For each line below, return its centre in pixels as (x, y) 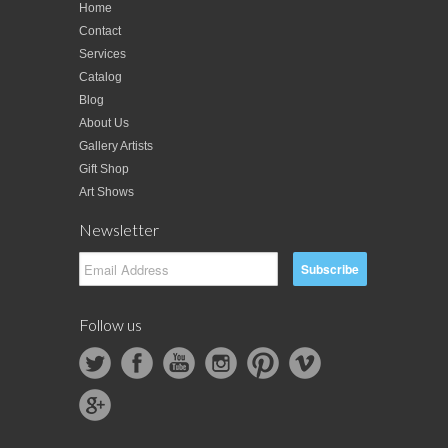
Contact (100, 31)
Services (102, 54)
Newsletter (119, 230)
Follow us (110, 325)
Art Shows (106, 192)
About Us (104, 123)
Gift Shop (104, 169)
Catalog (100, 77)
